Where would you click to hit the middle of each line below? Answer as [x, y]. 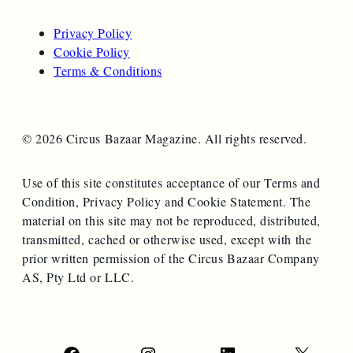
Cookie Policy [92, 51]
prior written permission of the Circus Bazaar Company [171, 258]
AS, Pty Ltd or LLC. [78, 277]
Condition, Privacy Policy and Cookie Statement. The [167, 201]
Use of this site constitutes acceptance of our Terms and [171, 182]
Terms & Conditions [108, 70]
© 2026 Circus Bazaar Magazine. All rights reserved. [165, 138]
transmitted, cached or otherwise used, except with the [167, 239]
